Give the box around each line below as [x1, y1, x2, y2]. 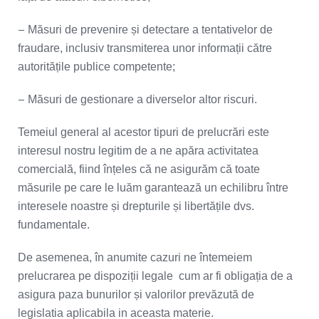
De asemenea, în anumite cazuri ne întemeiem [18, 251, 252, 263]
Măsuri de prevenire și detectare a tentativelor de [28, 23, 273, 36]
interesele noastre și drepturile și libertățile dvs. [18, 200, 254, 212]
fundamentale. [18, 219, 90, 231]
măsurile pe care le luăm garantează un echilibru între [18, 182, 288, 194]
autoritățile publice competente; [18, 61, 175, 73]
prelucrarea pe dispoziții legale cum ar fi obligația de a [18, 270, 293, 282]
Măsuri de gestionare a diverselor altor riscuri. [28, 93, 257, 105]
